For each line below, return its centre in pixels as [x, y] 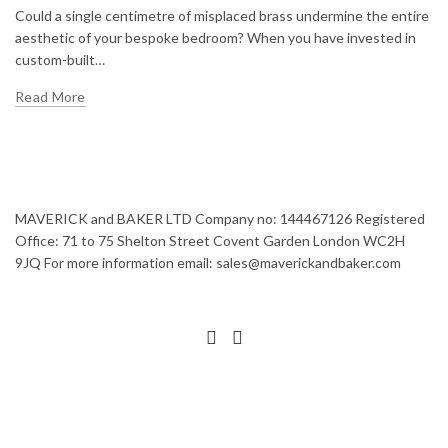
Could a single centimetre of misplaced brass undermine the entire [222, 15]
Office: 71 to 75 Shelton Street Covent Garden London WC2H [210, 240]
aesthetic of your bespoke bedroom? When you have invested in [215, 37]
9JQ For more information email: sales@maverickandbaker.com [208, 262]
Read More [50, 96]
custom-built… [60, 59]
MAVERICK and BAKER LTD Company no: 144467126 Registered [220, 218]
